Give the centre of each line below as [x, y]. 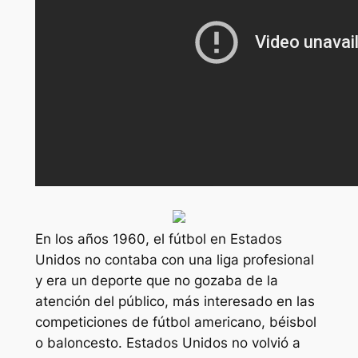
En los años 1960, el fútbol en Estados [158, 239]
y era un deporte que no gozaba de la [156, 280]
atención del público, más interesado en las [175, 301]
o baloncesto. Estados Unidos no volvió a [167, 342]
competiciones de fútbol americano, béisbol [175, 322]
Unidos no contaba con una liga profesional [174, 259]
